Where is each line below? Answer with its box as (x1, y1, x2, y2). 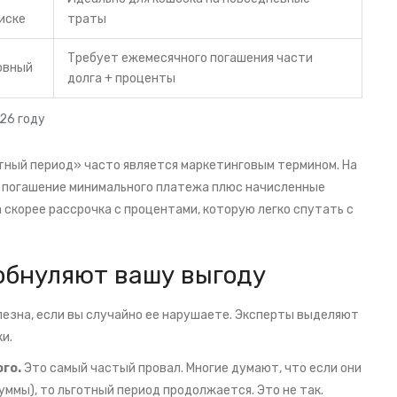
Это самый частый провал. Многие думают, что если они (21, 361, 362, 377)
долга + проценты (67, 71, 175, 87)
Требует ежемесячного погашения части (67, 51, 313, 66)
